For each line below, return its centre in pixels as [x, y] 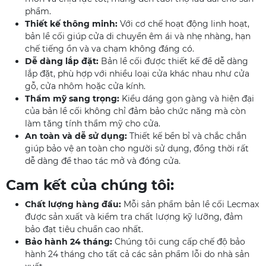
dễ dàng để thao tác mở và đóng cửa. [103, 161]
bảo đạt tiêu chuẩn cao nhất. [84, 229]
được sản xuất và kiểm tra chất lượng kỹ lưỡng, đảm [134, 217]
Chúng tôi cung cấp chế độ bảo [179, 242]
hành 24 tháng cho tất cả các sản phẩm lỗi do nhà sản [137, 254]
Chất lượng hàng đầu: [73, 204]
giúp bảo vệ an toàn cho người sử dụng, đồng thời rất [137, 148]
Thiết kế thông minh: [71, 24]
